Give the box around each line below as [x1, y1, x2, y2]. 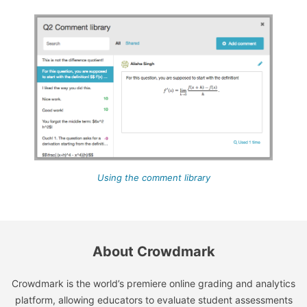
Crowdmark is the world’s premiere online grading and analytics [12, 278, 295, 290]
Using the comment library [97, 172, 210, 184]
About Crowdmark [92, 243, 215, 260]
